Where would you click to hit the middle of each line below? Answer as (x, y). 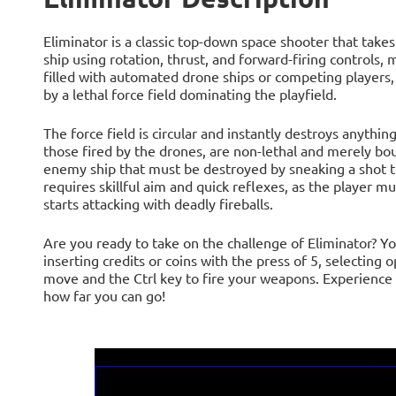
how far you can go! (104, 295)
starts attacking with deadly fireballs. (158, 203)
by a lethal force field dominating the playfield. (190, 94)
